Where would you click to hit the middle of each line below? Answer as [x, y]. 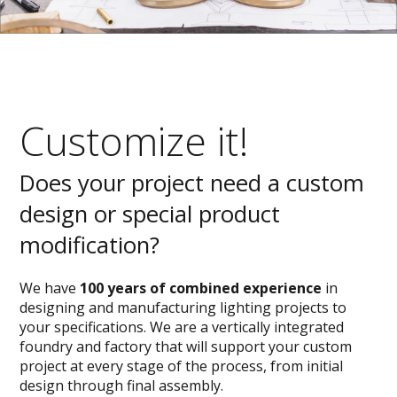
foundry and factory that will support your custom [186, 347]
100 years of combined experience [201, 288]
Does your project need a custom [192, 183]
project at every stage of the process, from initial [182, 366]
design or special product [150, 214]
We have [50, 288]
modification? [90, 245]
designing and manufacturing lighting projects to [183, 308]
